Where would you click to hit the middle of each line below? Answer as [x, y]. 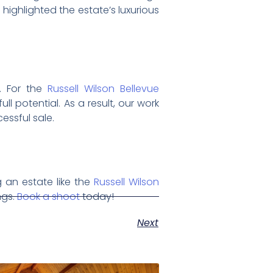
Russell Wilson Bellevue [103, 88]
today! [97, 197]
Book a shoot [48, 197]
